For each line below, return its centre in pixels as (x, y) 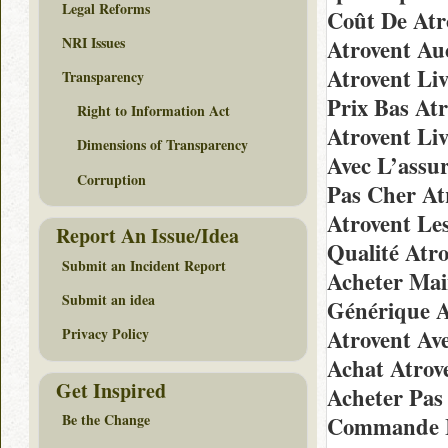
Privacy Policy (105, 334)
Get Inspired (111, 390)
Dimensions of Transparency (162, 145)
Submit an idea (108, 300)
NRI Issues (93, 42)
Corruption (111, 179)
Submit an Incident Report (144, 265)
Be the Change (106, 420)
